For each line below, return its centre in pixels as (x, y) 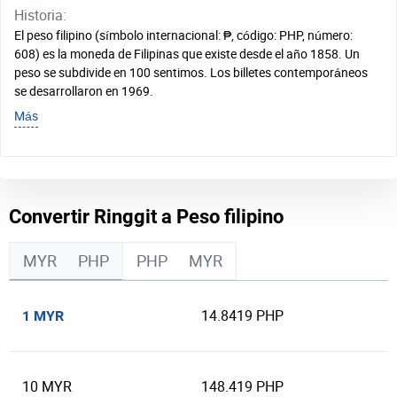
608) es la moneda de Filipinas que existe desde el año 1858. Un (187, 54)
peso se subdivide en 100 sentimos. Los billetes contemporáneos (191, 72)
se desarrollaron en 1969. (84, 91)
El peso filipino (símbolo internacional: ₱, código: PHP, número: (183, 35)
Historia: (40, 15)
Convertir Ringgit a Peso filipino (146, 217)
